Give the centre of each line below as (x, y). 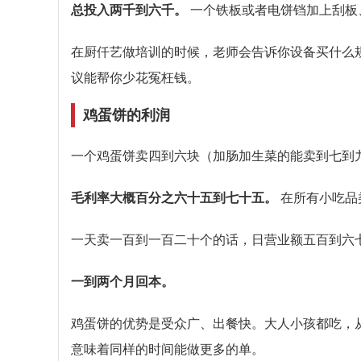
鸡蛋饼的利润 (127, 115)
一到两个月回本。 (122, 281)
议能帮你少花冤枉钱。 (135, 77)
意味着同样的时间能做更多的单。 (168, 349)
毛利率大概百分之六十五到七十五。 (174, 197)
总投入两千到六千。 (129, 10)
